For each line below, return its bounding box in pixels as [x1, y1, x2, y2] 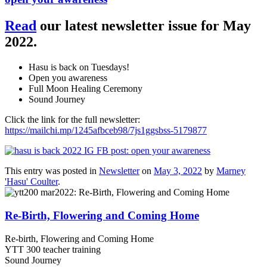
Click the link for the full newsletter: [5, 114, 140, 125]
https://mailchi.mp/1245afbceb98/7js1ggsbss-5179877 [5, 125, 207, 136]
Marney [216, 166, 246, 176]
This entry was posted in [5, 166, 99, 176]
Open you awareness [29, 73, 107, 83]
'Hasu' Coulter [5, 176, 58, 187]
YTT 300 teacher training [5, 244, 101, 254]
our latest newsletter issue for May [36, 18, 251, 34]
